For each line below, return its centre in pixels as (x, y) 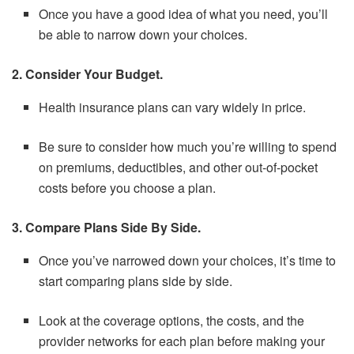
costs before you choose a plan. (128, 188)
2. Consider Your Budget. (87, 74)
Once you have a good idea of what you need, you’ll (184, 14)
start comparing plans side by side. (136, 281)
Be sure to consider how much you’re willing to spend (188, 147)
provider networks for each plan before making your (182, 341)
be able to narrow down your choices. (143, 35)
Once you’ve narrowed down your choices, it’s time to (188, 261)
